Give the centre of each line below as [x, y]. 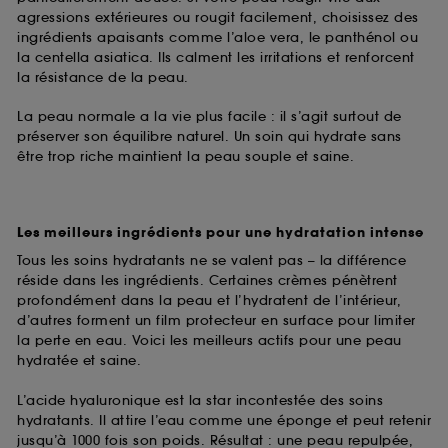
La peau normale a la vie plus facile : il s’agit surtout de [209, 117]
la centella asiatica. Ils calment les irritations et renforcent [216, 57]
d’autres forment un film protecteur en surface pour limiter [216, 321]
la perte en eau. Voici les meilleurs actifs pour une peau [209, 341]
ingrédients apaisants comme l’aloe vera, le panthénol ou [217, 37]
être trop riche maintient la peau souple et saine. [185, 157]
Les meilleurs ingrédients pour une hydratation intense [220, 233]
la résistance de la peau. [103, 77]
